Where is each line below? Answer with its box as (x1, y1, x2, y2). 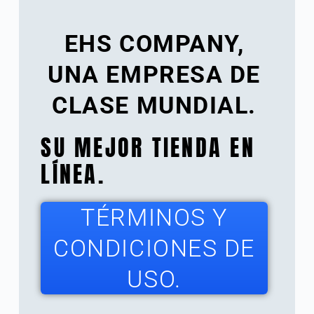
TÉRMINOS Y (81, 203, 228, 232)
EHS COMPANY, (64, 29, 245, 58)
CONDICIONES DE (53, 234, 255, 263)
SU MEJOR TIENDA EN (41, 130, 255, 165)
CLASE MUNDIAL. (52, 91, 257, 120)
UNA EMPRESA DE (48, 60, 261, 89)
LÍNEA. (41, 157, 105, 192)
